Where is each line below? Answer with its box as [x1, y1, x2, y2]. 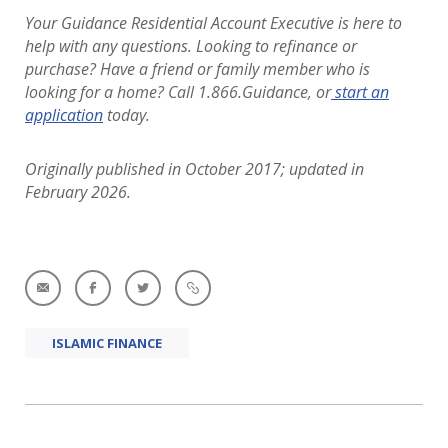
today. [103, 104, 150, 126]
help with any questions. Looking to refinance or [25, 35, 357, 57]
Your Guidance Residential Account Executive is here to [25, 12, 402, 34]
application [25, 104, 103, 126]
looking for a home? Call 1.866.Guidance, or [25, 81, 331, 103]
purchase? [25, 58, 96, 80]
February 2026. [25, 181, 131, 203]
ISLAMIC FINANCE [52, 334, 162, 352]
